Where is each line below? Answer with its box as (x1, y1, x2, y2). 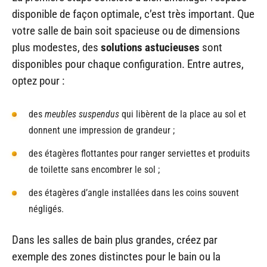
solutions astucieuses (101, 40, 200, 54)
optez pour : (12, 73, 64, 88)
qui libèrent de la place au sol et (122, 108, 246, 120)
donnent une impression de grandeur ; (29, 125, 175, 136)
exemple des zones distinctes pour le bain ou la (12, 250, 221, 264)
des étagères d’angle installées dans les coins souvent (29, 187, 239, 199)
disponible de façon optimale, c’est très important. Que (12, 7, 254, 21)
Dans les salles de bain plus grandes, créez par (12, 233, 218, 247)
